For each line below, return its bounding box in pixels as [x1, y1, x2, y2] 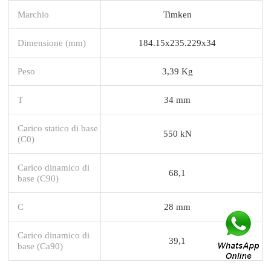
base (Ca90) [18, 240, 63, 251]
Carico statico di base [18, 122, 98, 133]
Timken [163, 8, 192, 19]
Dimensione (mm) [18, 37, 86, 48]
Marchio [18, 8, 49, 19]
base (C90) [18, 172, 59, 183]
